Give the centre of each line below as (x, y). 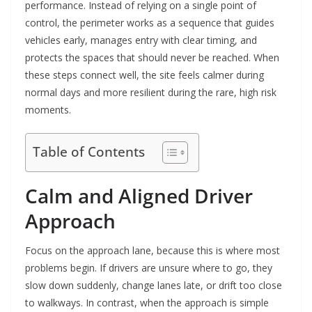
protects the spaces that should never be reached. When (152, 58)
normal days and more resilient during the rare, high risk (151, 93)
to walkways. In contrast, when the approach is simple (147, 303)
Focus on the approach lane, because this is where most (153, 251)
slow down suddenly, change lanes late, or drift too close (154, 286)
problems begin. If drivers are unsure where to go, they (149, 268)
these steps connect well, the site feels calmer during (145, 75)
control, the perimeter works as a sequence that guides (150, 23)
